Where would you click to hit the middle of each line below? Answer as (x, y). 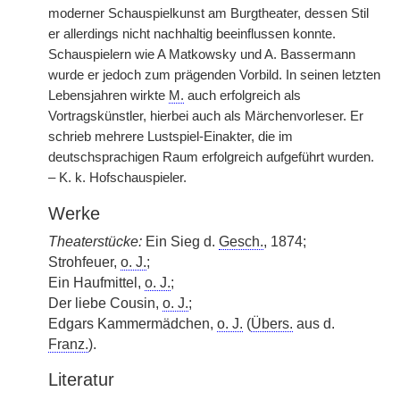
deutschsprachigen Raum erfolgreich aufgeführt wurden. (211, 157)
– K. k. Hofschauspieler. (117, 178)
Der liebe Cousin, (105, 303)
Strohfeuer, (84, 262)
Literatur (81, 379)
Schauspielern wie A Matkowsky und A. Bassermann (202, 54)
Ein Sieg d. (180, 242)
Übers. (272, 324)
